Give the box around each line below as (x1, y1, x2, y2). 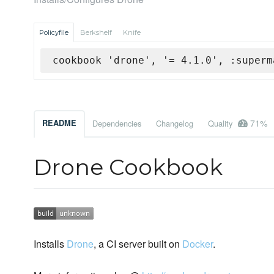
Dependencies (92, 117, 141, 130)
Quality (208, 117, 235, 130)
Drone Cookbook (34, 154, 223, 181)
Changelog (156, 117, 193, 130)
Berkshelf (80, 28, 112, 37)
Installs (34, 237, 67, 251)
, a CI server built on (94, 237, 182, 251)
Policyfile (39, 28, 68, 37)
